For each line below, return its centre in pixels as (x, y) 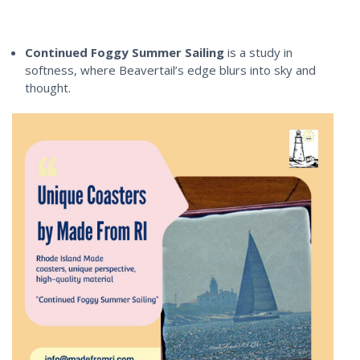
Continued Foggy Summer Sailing (125, 52)
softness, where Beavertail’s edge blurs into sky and (171, 70)
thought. (48, 87)
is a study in (260, 52)
